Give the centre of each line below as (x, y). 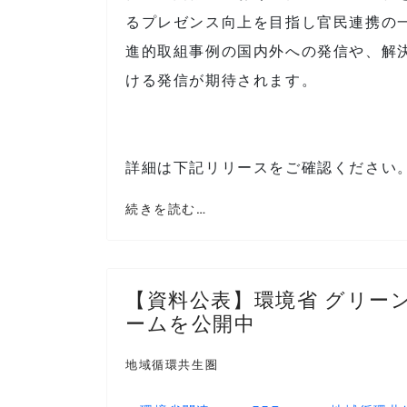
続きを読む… (166, 209)
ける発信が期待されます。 (222, 80)
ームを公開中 (191, 323)
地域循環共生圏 (172, 365)
